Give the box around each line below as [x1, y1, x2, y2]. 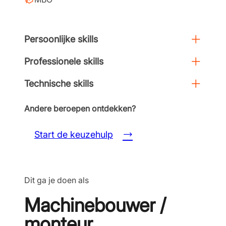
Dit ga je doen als [24, 175, 89, 185]
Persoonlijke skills [24, 34, 98, 44]
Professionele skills [24, 56, 103, 67]
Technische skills [24, 78, 93, 89]
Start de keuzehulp [34, 129, 113, 140]
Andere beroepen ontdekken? [24, 103, 136, 114]
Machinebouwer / [24, 194, 166, 216]
